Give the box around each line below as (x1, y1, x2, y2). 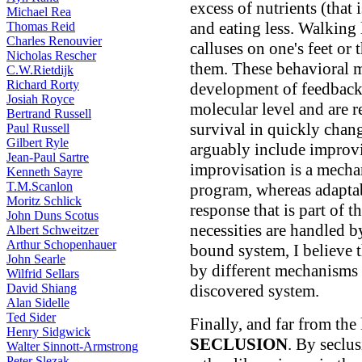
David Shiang (6, 281, 77, 295)
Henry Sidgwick (6, 325, 90, 339)
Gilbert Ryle (6, 136, 69, 149)
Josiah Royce (6, 92, 74, 106)
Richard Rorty (6, 78, 79, 91)
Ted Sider (6, 310, 56, 324)
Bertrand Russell (6, 107, 91, 120)
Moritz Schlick (6, 194, 82, 208)
